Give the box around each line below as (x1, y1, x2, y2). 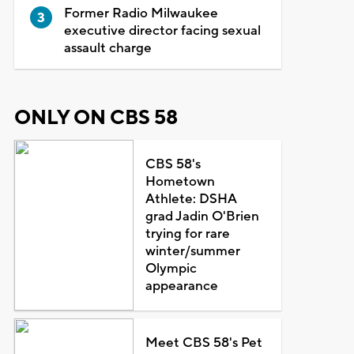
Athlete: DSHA (145, 190, 237, 208)
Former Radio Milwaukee (63, 4, 218, 22)
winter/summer (145, 242, 241, 260)
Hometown (145, 172, 216, 190)
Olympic (145, 259, 198, 277)
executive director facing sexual (63, 21, 261, 40)
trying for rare (145, 224, 231, 243)
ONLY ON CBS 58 (13, 104, 178, 130)
